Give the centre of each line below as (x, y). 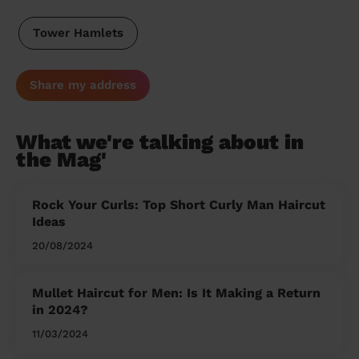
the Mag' (61, 160)
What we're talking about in (160, 142)
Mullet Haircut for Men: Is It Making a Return (176, 293)
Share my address (83, 85)
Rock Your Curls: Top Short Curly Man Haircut (179, 205)
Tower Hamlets (78, 33)
